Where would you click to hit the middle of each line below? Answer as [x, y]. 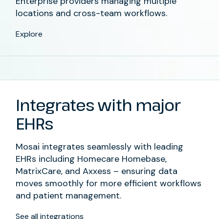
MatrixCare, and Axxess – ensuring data [97, 171]
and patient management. [68, 196]
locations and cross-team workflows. [91, 13]
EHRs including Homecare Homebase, [91, 159]
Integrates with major [98, 105]
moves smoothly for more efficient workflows [109, 184]
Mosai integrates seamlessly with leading [99, 147]
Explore [29, 34]
